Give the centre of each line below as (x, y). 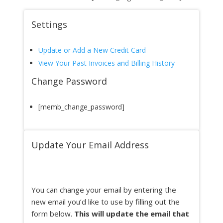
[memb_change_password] (81, 107)
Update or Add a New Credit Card (92, 50)
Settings (49, 24)
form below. (53, 214)
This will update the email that (131, 214)
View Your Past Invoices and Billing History (106, 63)
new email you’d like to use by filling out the (105, 202)
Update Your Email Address (90, 145)
